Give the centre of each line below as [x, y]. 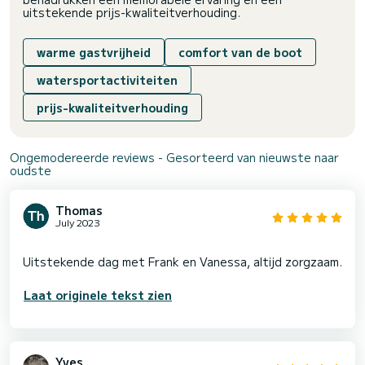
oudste [31, 170]
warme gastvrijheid [94, 52]
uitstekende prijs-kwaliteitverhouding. [132, 12]
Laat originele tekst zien [98, 295]
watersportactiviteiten [107, 79]
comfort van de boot [240, 52]
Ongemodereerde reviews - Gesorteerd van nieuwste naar [174, 157]
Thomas [79, 210]
